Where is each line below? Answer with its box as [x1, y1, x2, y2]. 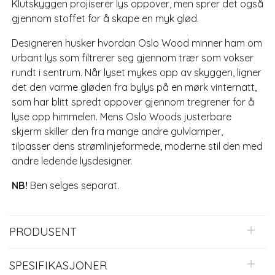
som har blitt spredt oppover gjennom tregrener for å [12, 96, 254, 109]
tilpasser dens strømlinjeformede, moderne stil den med [12, 140, 263, 153]
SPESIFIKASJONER [9, 258, 107, 273]
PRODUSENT [9, 225, 77, 239]
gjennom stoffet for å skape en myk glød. [12, 12, 199, 25]
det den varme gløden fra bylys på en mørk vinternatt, [12, 81, 257, 94]
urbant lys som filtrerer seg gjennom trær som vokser [12, 52, 254, 64]
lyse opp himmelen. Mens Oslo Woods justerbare [12, 110, 231, 123]
